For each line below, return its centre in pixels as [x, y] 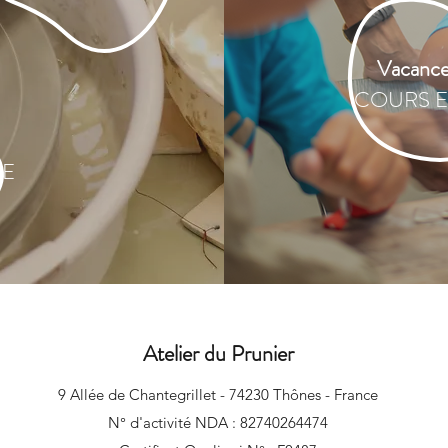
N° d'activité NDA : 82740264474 [217, 422]
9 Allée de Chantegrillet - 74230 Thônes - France [217, 394]
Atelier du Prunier [218, 353]
